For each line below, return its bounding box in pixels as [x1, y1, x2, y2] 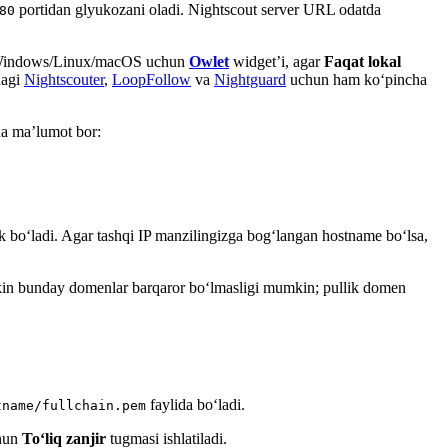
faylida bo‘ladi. [146, 395, 245, 413]
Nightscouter [24, 70, 104, 88]
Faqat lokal [324, 52, 401, 70]
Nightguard [214, 70, 286, 88]
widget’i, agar [229, 52, 324, 70]
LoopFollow [112, 70, 191, 88]
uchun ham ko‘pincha [286, 70, 427, 88]
